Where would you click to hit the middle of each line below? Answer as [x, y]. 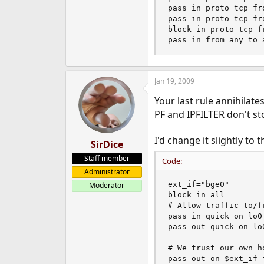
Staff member [107, 158]
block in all [196, 195]
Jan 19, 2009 [174, 81]
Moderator [107, 185]
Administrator [107, 172]
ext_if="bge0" [198, 184]
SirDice [107, 144]
